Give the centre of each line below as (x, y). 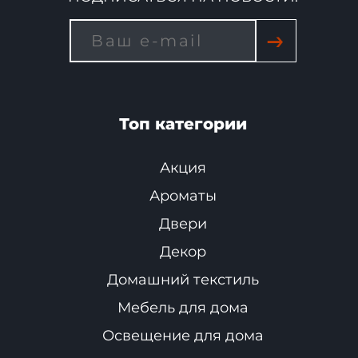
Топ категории (183, 123)
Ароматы (183, 195)
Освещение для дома (183, 335)
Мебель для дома (183, 307)
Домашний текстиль (183, 279)
